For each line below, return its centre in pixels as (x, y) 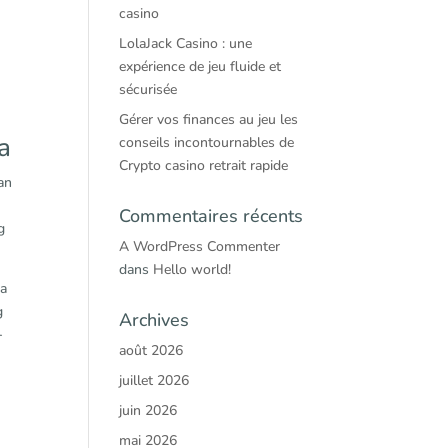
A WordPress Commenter (200, 246)
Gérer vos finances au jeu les (209, 119)
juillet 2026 (154, 380)
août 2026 (151, 350)
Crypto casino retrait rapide (204, 165)
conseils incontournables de (207, 142)
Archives (154, 320)
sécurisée (148, 89)
